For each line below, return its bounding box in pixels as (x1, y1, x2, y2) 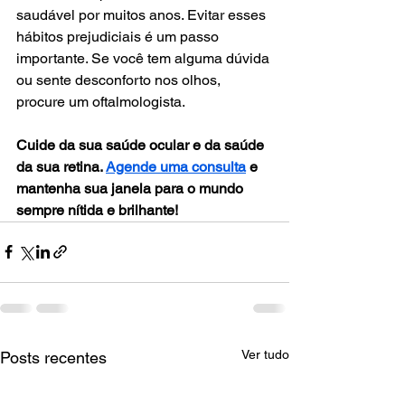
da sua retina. (16, 157, 106, 175)
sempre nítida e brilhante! (16, 201, 178, 219)
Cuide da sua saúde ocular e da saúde (16, 136, 268, 154)
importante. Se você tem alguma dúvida (16, 49, 273, 67)
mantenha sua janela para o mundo (16, 179, 247, 197)
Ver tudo (241, 346, 289, 362)
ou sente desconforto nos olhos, (16, 71, 224, 89)
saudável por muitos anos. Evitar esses (16, 5, 269, 24)
